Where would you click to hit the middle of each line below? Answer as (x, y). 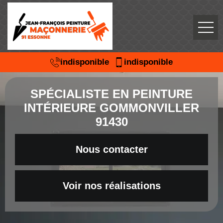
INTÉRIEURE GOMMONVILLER (111, 108)
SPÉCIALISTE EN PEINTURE (111, 94)
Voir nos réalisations (111, 186)
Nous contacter (111, 149)
